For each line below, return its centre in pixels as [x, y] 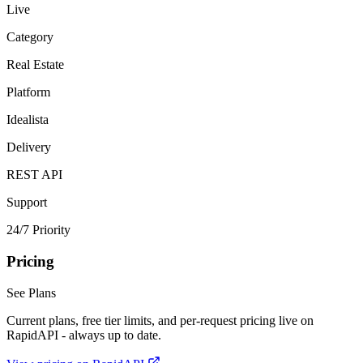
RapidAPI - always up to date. [84, 335]
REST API [34, 175]
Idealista [28, 120]
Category [30, 37]
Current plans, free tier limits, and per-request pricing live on [160, 320]
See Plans [31, 293]
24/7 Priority [38, 230]
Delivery [29, 147]
